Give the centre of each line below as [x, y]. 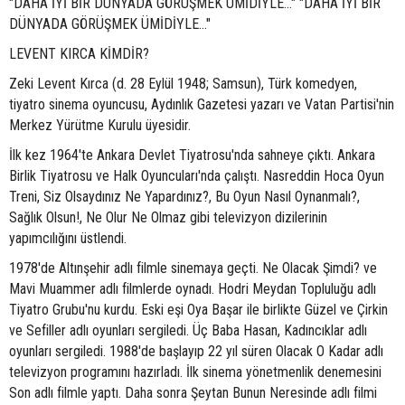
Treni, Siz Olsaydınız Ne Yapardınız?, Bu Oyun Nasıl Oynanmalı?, [184, 197]
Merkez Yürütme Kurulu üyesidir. [100, 126]
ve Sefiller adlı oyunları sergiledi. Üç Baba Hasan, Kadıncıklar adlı [188, 331]
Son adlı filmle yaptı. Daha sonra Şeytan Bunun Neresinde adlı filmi [193, 393]
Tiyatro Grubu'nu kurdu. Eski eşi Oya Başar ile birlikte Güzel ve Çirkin [198, 310]
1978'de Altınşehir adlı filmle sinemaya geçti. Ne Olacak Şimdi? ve [193, 268]
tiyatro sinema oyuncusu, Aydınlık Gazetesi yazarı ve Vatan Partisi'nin [202, 105]
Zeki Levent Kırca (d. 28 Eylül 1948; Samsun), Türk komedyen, [183, 84]
